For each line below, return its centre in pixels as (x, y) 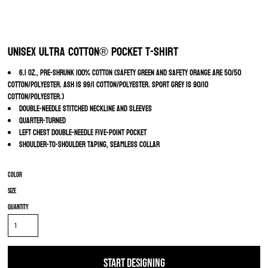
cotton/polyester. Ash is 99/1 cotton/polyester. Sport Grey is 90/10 (108, 85)
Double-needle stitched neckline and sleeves (86, 109)
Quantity (18, 207)
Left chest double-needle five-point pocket (83, 133)
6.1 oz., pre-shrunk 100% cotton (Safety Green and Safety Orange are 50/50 (130, 73)
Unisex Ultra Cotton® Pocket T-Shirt (93, 52)
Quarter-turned (42, 121)
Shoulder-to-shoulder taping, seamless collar (89, 145)
